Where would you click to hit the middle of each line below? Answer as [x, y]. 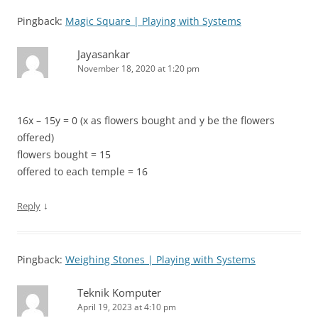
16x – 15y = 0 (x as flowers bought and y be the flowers [146, 121]
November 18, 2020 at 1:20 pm [138, 69]
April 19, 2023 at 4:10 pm [127, 307]
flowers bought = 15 [64, 155]
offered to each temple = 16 [82, 172]
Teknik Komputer [119, 293]
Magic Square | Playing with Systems [153, 21]
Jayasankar [104, 54]
